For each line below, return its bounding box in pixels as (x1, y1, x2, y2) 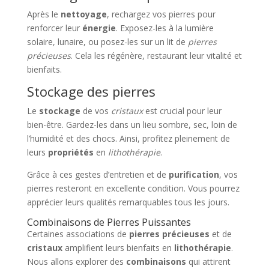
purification (168, 169, 219, 180)
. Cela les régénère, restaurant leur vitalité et (70, 50, 242, 61)
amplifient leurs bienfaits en (62, 242, 174, 253)
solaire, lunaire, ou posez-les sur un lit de (26, 36, 188, 47)
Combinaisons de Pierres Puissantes (26, 216, 191, 229)
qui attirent (186, 256, 231, 267)
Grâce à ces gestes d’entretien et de (26, 169, 169, 180)
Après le (26, 8, 61, 20)
